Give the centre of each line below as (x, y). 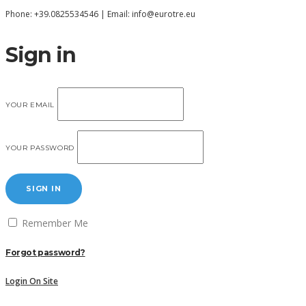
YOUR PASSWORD (40, 148)
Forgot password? (45, 252)
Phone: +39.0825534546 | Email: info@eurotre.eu (100, 14)
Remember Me (54, 223)
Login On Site (32, 281)
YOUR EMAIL (30, 105)
